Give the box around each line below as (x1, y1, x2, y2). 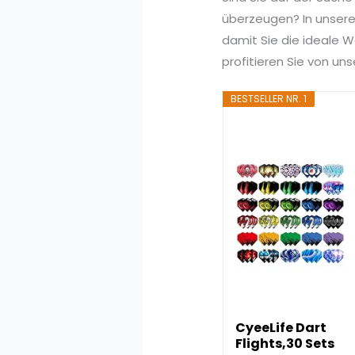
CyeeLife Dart (235, 319, 326, 338)
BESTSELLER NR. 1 (230, 92, 307, 106)
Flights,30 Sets (235, 334, 334, 353)
